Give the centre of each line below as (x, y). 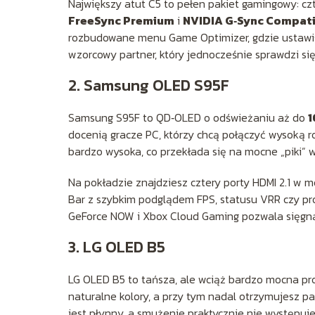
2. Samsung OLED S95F (149, 85)
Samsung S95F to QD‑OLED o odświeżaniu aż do (188, 117)
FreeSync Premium (121, 20)
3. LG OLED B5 (117, 247)
